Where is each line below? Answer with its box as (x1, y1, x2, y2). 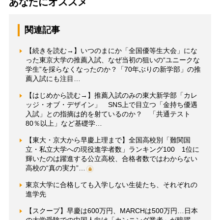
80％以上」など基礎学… (25, 119, 102, 127)
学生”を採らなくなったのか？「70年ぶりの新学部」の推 (25, 65, 201, 73)
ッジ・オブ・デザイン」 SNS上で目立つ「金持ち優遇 (25, 100, 197, 109)
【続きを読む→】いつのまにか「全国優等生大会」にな (25, 46, 197, 55)
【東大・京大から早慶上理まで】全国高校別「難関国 (25, 136, 191, 144)
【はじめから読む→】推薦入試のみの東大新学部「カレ (25, 91, 197, 99)
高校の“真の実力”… (25, 164, 85, 172)
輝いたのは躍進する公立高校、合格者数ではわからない (25, 154, 197, 163)
